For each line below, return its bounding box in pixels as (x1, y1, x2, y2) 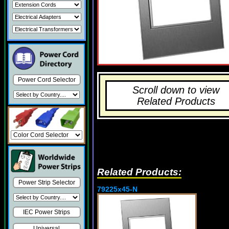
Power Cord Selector (17, 76, 76, 83)
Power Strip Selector (18, 179, 75, 187)
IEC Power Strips (23, 209, 70, 216)
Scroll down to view (132, 84, 219, 96)
